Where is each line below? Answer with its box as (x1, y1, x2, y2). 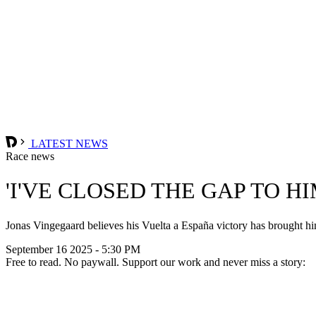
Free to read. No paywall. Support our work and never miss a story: (6, 255, 305, 268)
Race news (6, 150, 54, 162)
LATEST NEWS (28, 137, 108, 150)
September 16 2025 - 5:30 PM (6, 243, 140, 255)
